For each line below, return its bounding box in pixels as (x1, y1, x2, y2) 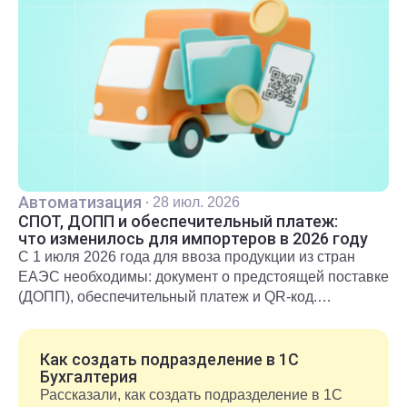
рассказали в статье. (18, 329, 157, 345)
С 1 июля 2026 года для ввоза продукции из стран (18, 249, 355, 265)
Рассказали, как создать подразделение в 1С (40, 387, 342, 403)
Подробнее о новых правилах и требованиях (18, 309, 323, 325)
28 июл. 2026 (153, 194, 240, 211)
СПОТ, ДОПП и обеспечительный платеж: (18, 212, 338, 232)
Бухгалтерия (40, 367, 137, 387)
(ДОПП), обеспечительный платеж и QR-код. (18, 289, 317, 305)
